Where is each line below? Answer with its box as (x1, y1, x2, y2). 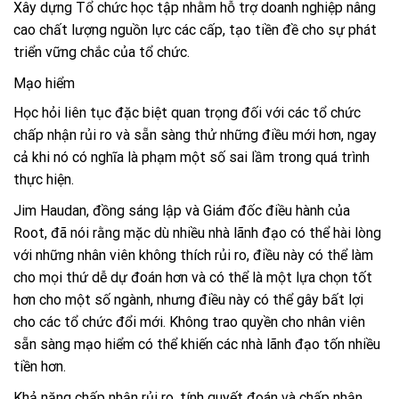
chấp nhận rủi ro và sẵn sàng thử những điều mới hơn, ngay (13, 126, 377, 144)
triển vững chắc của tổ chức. (13, 44, 190, 61)
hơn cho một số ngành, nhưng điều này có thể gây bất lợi (13, 291, 363, 309)
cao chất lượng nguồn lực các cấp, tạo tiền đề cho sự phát (13, 21, 377, 39)
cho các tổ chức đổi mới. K (13, 313, 178, 331)
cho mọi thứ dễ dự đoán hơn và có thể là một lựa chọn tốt (13, 269, 372, 287)
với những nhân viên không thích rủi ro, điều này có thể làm (13, 247, 373, 265)
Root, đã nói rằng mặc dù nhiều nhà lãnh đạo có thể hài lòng (13, 224, 381, 242)
